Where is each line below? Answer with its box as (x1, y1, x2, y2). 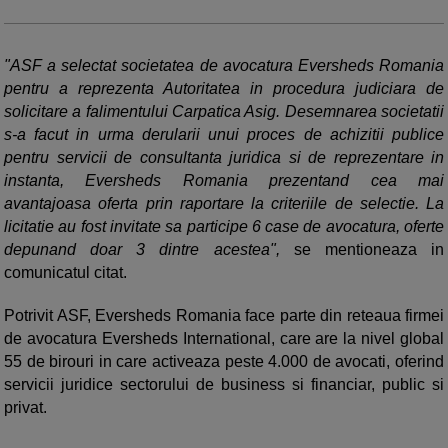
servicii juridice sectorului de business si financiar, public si (4, 376, 444, 394)
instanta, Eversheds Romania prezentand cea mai (4, 172, 444, 190)
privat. (4, 399, 47, 417)
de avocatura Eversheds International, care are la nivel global (4, 330, 444, 348)
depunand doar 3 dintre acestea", (4, 241, 280, 259)
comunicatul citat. (4, 264, 127, 282)
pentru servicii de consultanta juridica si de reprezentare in (4, 149, 444, 167)
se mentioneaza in (279, 241, 445, 259)
